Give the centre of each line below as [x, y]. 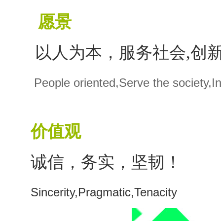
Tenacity [157, 192]
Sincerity [53, 192]
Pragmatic [104, 192]
